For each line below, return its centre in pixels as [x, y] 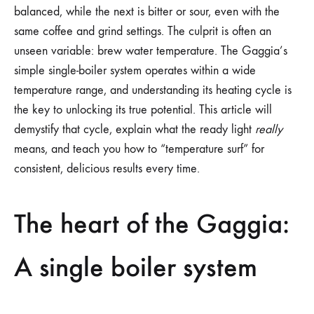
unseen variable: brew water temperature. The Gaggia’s [151, 50]
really [269, 129]
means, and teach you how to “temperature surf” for [139, 149]
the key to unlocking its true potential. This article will [143, 109]
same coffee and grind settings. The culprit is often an [143, 31]
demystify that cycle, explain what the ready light [135, 129]
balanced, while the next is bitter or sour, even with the [147, 11]
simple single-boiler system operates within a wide [135, 70]
